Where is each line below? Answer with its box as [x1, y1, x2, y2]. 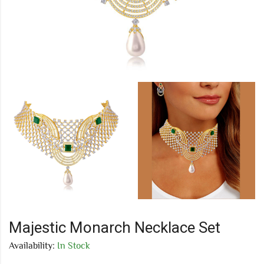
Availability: [9, 240, 55, 251]
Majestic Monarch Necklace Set [9, 218, 220, 236]
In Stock [55, 240, 90, 251]
